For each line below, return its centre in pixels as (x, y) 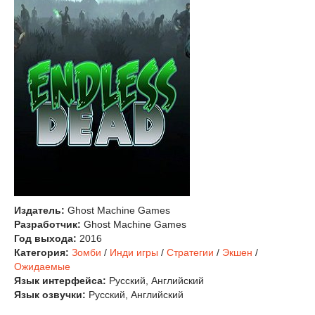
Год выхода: (45, 238)
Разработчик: (47, 224)
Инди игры (134, 252)
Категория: (41, 252)
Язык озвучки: (50, 295)
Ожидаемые (42, 266)
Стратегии (190, 252)
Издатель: (39, 210)
